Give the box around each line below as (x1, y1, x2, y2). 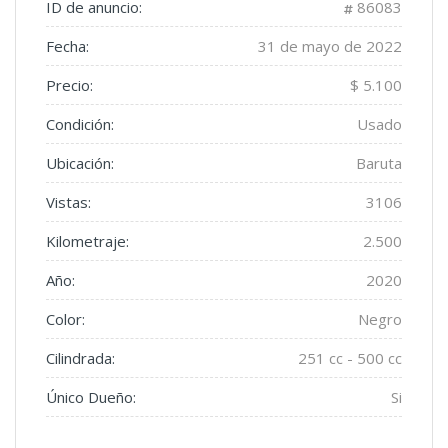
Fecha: (46, 36, 89, 56)
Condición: (46, 114, 114, 134)
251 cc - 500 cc (298, 348, 402, 368)
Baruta (356, 153, 402, 173)
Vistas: (46, 192, 91, 212)
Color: (46, 309, 85, 329)
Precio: (46, 75, 93, 95)
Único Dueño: (46, 387, 136, 407)
